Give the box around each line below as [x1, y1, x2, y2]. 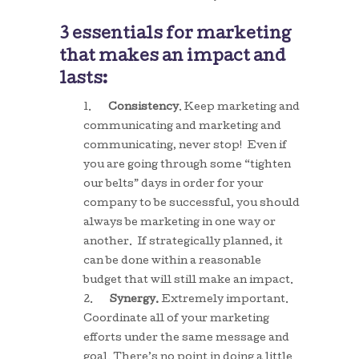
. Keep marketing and [179, 103, 300, 113]
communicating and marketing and [83, 122, 281, 132]
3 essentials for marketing [59, 27, 291, 43]
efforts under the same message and [83, 333, 289, 344]
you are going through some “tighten [83, 160, 291, 171]
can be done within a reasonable [83, 256, 261, 267]
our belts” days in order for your [83, 179, 264, 190]
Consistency [108, 103, 179, 113]
